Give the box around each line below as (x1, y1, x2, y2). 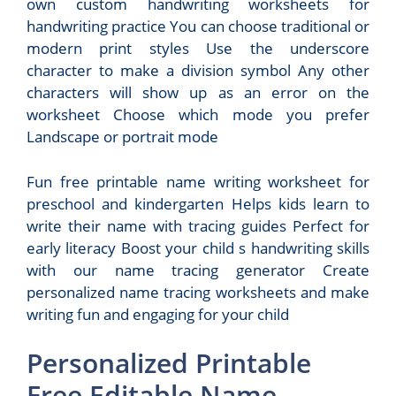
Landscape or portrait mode (27, 126, 218, 147)
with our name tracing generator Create (27, 259, 369, 280)
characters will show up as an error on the (27, 82, 369, 103)
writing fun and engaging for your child (27, 303, 289, 324)
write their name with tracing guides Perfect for (27, 215, 369, 236)
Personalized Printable (27, 345, 311, 381)
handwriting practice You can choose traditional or (27, 16, 369, 36)
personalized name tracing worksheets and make (27, 281, 369, 302)
